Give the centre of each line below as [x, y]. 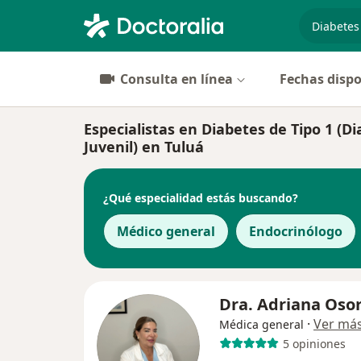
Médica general [261, 324]
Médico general [166, 231]
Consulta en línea [176, 79]
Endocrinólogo [296, 231]
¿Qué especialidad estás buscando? [201, 197]
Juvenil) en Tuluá [144, 147]
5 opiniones [314, 343]
